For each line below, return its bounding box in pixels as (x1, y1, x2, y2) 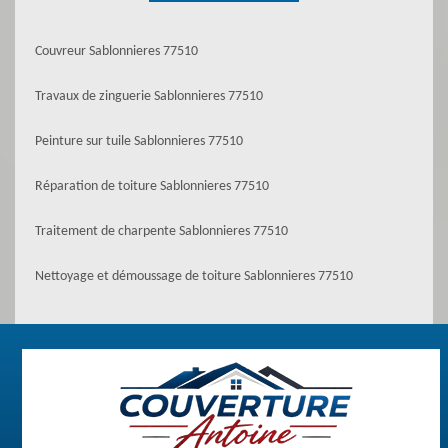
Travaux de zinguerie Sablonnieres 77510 (35, 89, 263, 104)
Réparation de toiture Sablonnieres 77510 (35, 179, 269, 194)
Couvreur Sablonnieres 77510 (35, 44, 198, 59)
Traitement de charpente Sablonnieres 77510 (35, 224, 288, 239)
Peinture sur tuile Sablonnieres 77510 (35, 134, 243, 149)
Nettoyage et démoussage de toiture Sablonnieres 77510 (35, 269, 353, 284)
